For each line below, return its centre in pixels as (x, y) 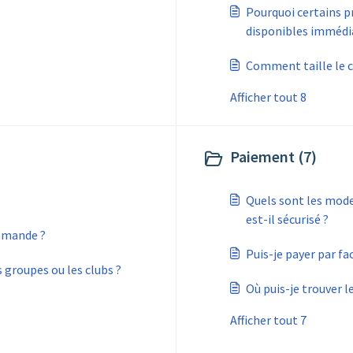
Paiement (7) (273, 156)
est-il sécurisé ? (287, 219)
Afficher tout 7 (268, 320)
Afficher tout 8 (268, 97)
